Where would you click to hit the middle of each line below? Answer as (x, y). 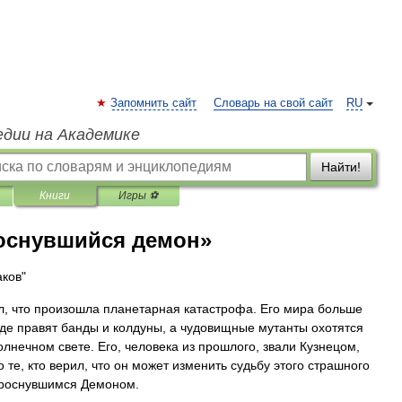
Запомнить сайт (153, 103)
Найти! (341, 167)
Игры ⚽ (138, 196)
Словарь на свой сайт (273, 103)
